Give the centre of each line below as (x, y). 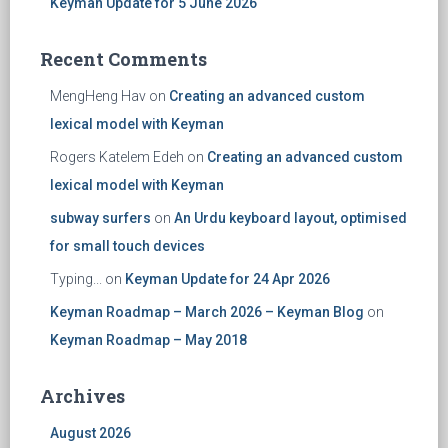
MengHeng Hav (98, 96)
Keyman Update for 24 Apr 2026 (227, 279)
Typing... (76, 279)
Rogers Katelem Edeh (117, 157)
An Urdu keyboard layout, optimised (290, 218)
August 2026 (90, 433)
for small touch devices (127, 246)
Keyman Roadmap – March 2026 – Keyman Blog (207, 312)
